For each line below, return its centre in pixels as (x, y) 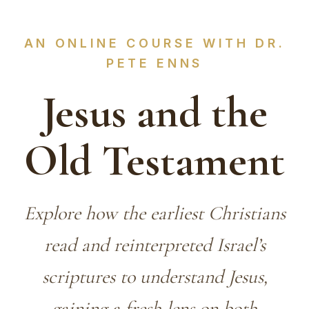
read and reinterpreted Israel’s (154, 245)
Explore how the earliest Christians (154, 213)
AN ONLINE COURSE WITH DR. (154, 43)
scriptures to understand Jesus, (154, 277)
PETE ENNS (154, 63)
